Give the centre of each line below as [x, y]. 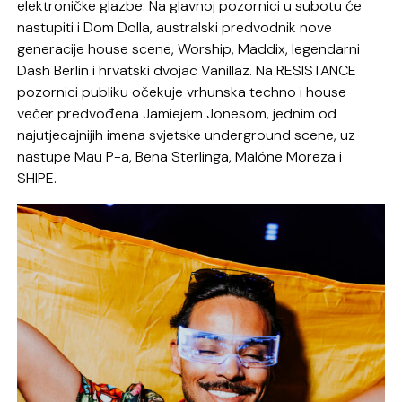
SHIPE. [37, 178]
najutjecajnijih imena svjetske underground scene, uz [187, 135]
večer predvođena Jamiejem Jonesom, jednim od [177, 113]
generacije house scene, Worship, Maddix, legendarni [189, 48]
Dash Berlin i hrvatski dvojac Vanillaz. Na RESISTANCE [187, 70]
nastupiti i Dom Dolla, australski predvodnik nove [175, 27]
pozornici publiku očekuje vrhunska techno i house [182, 92]
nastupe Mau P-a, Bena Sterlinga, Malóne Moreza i [180, 156]
